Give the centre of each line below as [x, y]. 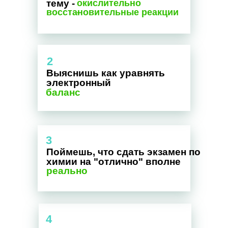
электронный [79, 83]
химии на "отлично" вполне [113, 162]
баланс [63, 92]
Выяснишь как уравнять [106, 73]
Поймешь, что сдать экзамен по [123, 152]
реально [67, 171]
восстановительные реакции [112, 12]
